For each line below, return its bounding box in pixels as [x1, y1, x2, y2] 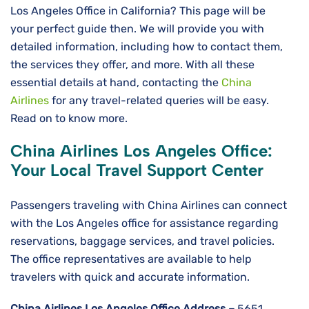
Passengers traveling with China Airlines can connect [10, 199, 287, 212]
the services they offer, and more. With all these [10, 58, 255, 72]
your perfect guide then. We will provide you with [10, 22, 264, 36]
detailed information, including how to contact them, [10, 40, 283, 54]
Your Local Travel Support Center [10, 160, 263, 181]
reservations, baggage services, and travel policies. [10, 235, 275, 248]
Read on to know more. [10, 112, 130, 126]
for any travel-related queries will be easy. [49, 94, 269, 108]
